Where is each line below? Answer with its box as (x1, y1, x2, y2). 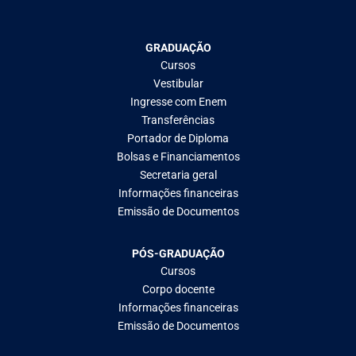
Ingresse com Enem (130, 95, 226, 109)
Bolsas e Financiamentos (116, 150, 240, 164)
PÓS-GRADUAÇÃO (131, 247, 225, 261)
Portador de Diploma (127, 132, 229, 145)
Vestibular (153, 77, 203, 91)
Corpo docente (141, 283, 215, 296)
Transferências (141, 114, 215, 127)
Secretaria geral (139, 168, 217, 182)
